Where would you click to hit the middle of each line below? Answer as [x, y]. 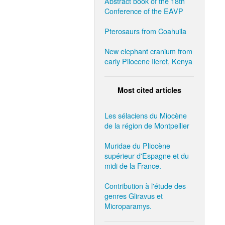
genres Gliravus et [134, 195]
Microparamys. [128, 205]
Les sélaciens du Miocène [146, 115]
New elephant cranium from [148, 51]
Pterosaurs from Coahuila [145, 31]
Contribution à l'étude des [145, 185]
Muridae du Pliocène [137, 145]
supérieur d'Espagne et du [147, 155]
